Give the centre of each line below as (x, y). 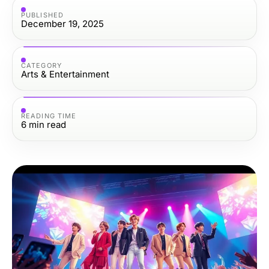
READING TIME (49, 116)
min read (47, 124)
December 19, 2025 (62, 23)
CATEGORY (41, 65)
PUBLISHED (42, 15)
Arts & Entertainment (65, 74)
